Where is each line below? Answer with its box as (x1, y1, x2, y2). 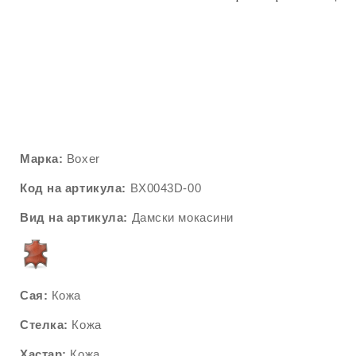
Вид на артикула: (20, 211, 132, 224)
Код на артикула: (20, 181, 126, 195)
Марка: (20, 152, 67, 165)
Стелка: (20, 318, 68, 331)
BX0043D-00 (126, 181, 202, 195)
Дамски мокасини (131, 211, 234, 224)
